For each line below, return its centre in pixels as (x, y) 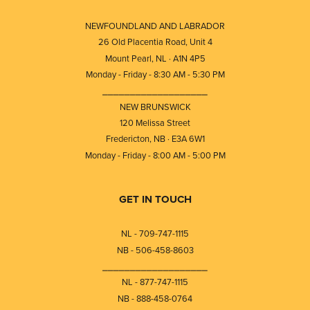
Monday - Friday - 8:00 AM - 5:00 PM (155, 155)
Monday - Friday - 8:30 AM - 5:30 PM (155, 74)
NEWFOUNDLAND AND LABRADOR (155, 26)
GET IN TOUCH (155, 199)
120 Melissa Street (155, 123)
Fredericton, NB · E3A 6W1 (155, 139)
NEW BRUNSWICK (155, 107)
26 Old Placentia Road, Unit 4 (155, 42)
